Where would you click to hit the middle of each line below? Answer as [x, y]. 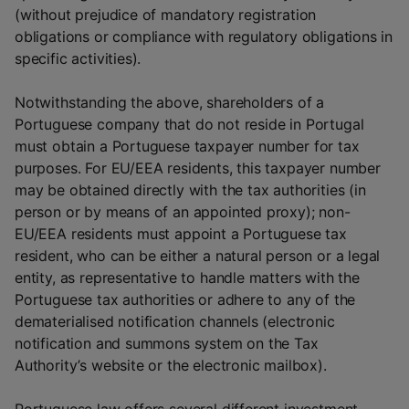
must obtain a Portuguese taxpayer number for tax [187, 146]
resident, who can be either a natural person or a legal [198, 256]
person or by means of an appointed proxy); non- [183, 212]
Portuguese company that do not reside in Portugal [189, 124]
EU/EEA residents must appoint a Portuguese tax [181, 234]
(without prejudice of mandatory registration [166, 15]
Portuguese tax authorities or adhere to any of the [185, 299]
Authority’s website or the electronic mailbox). [171, 365]
